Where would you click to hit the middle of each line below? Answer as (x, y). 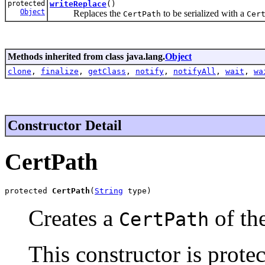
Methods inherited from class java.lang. (86, 56)
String (109, 191)
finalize (60, 71)
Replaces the (86, 13)
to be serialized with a (204, 13)
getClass (107, 71)
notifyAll (195, 71)
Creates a (74, 218)
